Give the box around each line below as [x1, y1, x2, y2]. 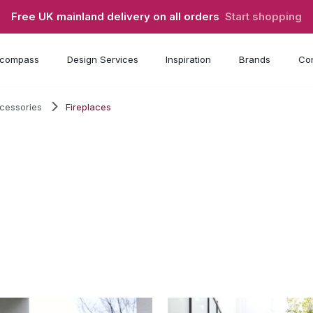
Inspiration [166, 54, 212, 66]
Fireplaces [66, 101, 112, 112]
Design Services [66, 54, 138, 66]
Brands [238, 54, 270, 66]
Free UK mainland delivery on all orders [11, 10, 225, 24]
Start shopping [225, 10, 302, 24]
